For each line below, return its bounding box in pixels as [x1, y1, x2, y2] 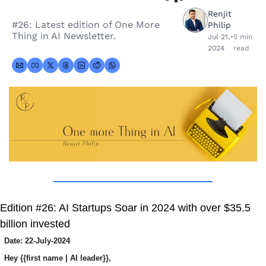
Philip [208, 20, 231, 30]
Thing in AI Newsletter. [12, 30, 116, 42]
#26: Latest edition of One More [12, 19, 160, 30]
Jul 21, [208, 33, 230, 41]
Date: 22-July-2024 [4, 236, 70, 245]
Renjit [208, 9, 232, 18]
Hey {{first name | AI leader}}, [4, 253, 111, 262]
